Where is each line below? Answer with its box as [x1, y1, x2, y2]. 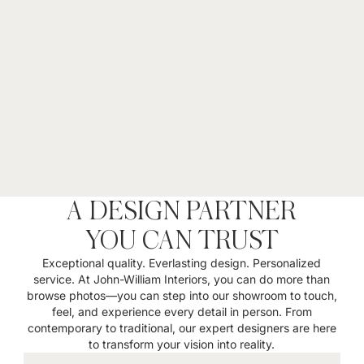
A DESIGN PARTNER [67, 197, 297, 226]
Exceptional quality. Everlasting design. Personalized [42, 256, 322, 270]
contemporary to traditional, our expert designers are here [27, 321, 336, 335]
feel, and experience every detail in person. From [51, 305, 312, 318]
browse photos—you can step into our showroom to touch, [26, 288, 337, 302]
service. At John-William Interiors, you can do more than [33, 272, 331, 286]
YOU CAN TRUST [84, 226, 279, 255]
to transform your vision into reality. [89, 337, 275, 351]
